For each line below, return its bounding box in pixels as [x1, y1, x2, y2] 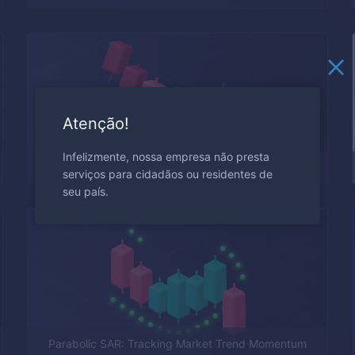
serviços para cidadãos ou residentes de [63, 166, 273, 181]
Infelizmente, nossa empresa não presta [63, 149, 269, 163]
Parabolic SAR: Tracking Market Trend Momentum [48, 337, 307, 350]
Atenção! [63, 113, 129, 133]
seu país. [63, 184, 109, 198]
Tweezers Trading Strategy [106, 161, 248, 174]
